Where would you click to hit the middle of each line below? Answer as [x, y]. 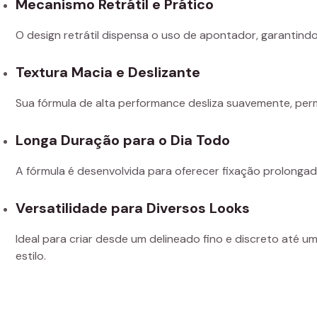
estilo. [31, 256]
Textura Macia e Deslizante [108, 73]
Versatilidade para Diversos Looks [133, 208]
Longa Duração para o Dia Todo [123, 140]
